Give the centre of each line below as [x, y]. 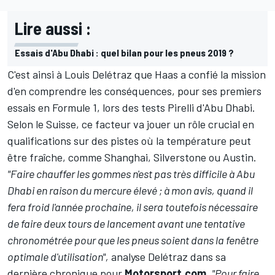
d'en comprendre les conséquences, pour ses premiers [134, 91]
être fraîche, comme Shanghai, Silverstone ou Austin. [132, 157]
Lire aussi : [53, 29]
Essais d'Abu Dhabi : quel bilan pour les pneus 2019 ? [124, 53]
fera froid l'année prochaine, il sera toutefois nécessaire [133, 207]
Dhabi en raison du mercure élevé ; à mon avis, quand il [130, 191]
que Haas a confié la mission [199, 75]
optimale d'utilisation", [58, 257]
